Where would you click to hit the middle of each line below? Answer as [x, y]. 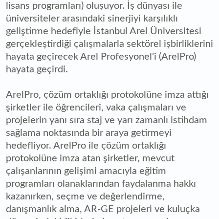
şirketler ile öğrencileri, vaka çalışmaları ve [96, 108]
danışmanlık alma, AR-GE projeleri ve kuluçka [103, 209]
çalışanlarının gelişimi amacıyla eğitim [86, 171]
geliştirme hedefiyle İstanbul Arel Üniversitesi [104, 32]
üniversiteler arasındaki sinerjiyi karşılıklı [92, 19]
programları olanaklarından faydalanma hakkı [101, 184]
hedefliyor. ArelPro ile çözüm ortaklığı [86, 146]
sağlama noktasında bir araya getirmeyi [89, 133]
